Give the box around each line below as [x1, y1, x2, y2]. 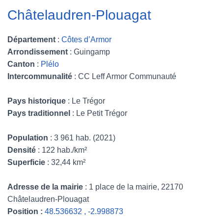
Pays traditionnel [7, 109, 70, 117]
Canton [7, 60, 37, 68]
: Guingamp [70, 48, 110, 56]
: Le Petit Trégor [70, 109, 127, 117]
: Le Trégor [68, 97, 105, 105]
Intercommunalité [7, 72, 74, 81]
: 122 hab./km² [36, 146, 87, 154]
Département [7, 35, 57, 44]
